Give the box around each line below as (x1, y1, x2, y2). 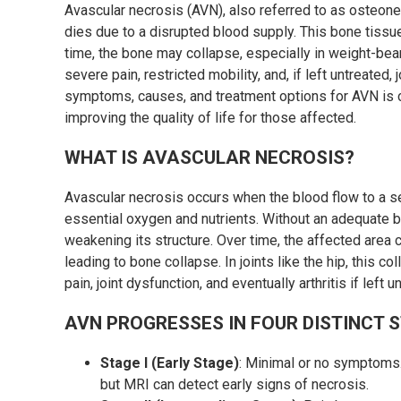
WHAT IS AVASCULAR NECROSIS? (64, 147, 354, 168)
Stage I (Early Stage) (100, 354, 239, 371)
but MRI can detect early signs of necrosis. (100, 376, 369, 393)
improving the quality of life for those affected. (64, 109, 356, 126)
